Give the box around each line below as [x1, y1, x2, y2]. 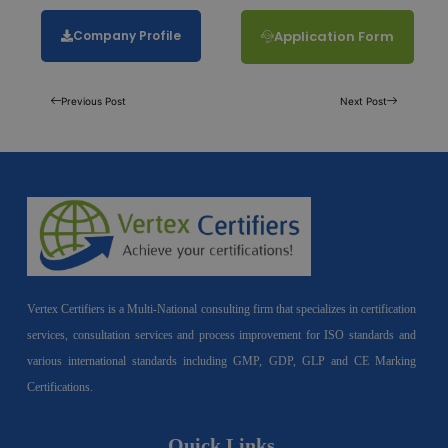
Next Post [339, 95, 387, 108]
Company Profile [72, 27, 181, 45]
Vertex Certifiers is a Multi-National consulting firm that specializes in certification [27, 302, 416, 316]
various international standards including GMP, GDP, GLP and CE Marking [27, 354, 416, 368]
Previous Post [61, 95, 127, 108]
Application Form [273, 27, 394, 47]
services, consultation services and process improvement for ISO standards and [27, 328, 416, 342]
